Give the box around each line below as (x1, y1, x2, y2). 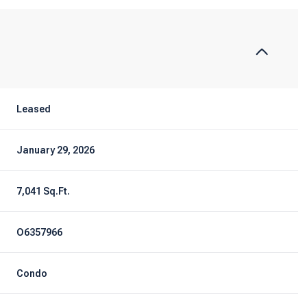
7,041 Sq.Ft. (16, 185, 71, 197)
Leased (16, 103, 51, 114)
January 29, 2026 (16, 144, 95, 156)
